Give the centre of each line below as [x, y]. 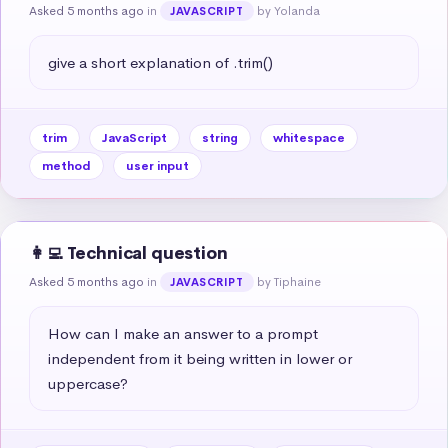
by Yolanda [288, 10]
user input [157, 165]
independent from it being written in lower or [200, 358]
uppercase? [88, 383]
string [220, 137]
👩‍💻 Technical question [128, 253]
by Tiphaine [288, 281]
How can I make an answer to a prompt [183, 333]
